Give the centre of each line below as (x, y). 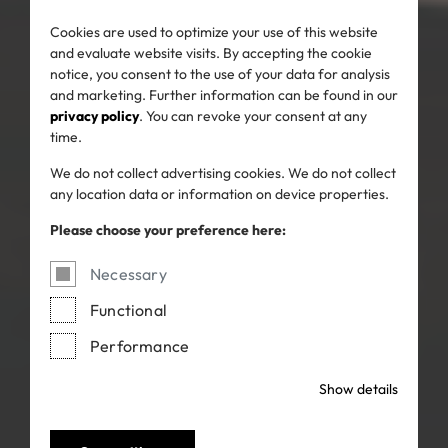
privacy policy (94, 116)
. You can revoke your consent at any (253, 116)
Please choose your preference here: (168, 230)
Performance (140, 346)
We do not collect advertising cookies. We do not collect (223, 173)
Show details (358, 389)
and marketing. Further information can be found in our (224, 95)
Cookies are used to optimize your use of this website (214, 32)
